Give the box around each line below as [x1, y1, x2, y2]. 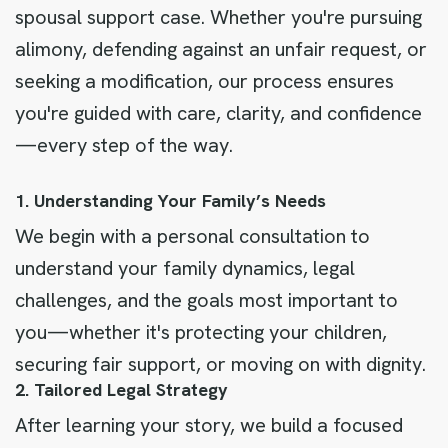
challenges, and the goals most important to [15, 287, 398, 313]
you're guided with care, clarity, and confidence [15, 100, 422, 126]
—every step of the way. [15, 132, 233, 158]
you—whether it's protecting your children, [15, 319, 387, 345]
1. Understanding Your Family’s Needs [15, 189, 326, 212]
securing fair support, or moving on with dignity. [15, 351, 426, 377]
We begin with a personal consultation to [15, 223, 370, 249]
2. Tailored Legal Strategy [15, 378, 228, 401]
